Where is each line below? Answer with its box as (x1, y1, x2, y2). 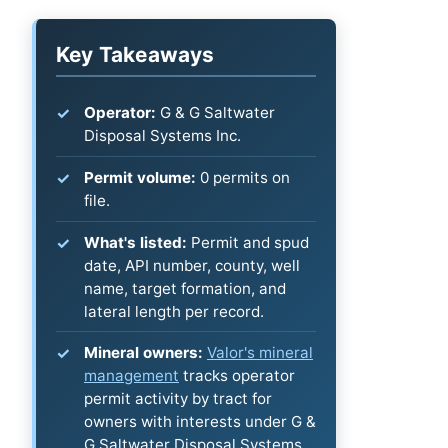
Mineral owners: (84, 343, 203, 363)
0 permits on (196, 167, 290, 187)
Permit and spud (187, 232, 309, 252)
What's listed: (84, 232, 187, 252)
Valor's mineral (207, 343, 313, 363)
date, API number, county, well (84, 255, 300, 275)
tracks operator (179, 366, 295, 386)
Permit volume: (84, 167, 196, 187)
